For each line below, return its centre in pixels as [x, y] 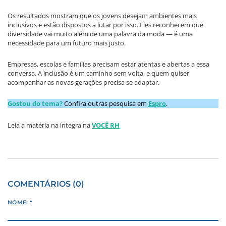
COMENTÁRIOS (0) [46, 183]
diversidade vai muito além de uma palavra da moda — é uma [100, 34]
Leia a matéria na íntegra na [50, 125]
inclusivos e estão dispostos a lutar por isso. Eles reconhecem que [105, 24]
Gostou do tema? [35, 104]
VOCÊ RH [106, 125]
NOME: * [20, 203]
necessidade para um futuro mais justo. [67, 43]
